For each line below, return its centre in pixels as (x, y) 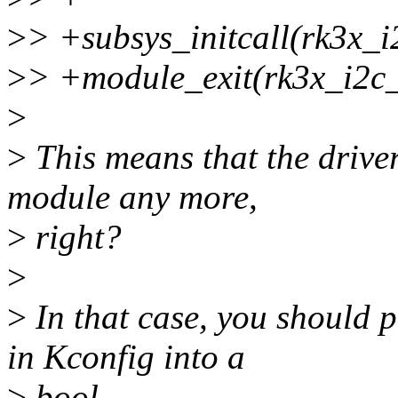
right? (74, 237)
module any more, (132, 197)
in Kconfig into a (126, 357)
